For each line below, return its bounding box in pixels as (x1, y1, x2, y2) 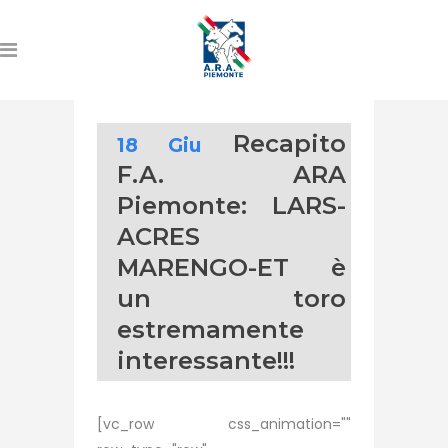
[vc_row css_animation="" (97, 414, 351, 434)
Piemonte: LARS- (117, 191, 346, 220)
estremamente (117, 315, 304, 344)
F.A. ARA (117, 160, 346, 189)
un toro (117, 284, 346, 313)
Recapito (233, 129, 346, 158)
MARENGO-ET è (117, 253, 346, 282)
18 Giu (117, 133, 201, 157)
